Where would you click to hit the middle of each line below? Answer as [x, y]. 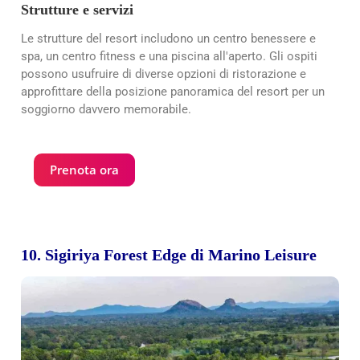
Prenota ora [84, 170]
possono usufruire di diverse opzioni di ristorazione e [164, 74]
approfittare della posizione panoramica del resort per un [173, 92]
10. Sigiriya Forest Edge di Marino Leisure [169, 255]
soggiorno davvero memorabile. [106, 110]
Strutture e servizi [77, 10]
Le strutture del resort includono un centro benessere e [168, 39]
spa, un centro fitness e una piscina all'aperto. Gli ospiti [169, 57]
